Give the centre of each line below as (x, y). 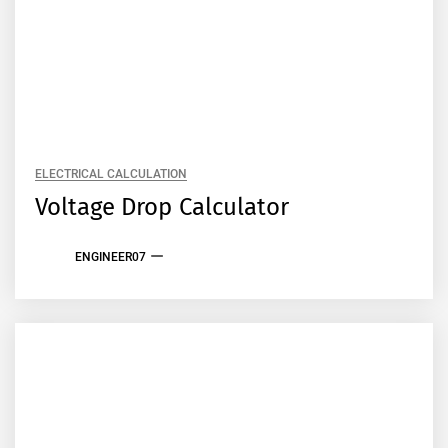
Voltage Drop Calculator (162, 207)
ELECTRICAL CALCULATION (111, 174)
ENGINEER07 (110, 256)
